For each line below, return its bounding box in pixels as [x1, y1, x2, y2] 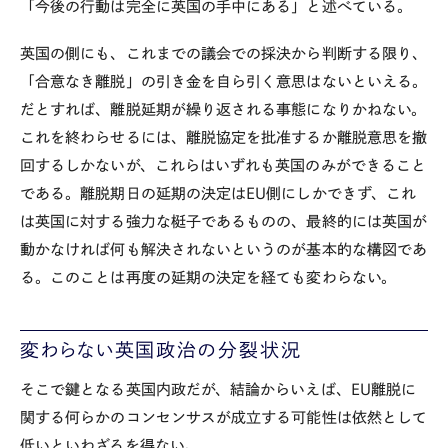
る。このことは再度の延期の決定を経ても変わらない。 [20, 269, 396, 285]
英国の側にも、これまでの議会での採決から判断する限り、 [20, 45, 428, 61]
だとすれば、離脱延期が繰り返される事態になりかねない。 [20, 101, 427, 117]
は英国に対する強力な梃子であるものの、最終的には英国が [20, 213, 428, 229]
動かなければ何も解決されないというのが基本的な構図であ [20, 241, 428, 257]
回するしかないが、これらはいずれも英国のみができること [20, 157, 427, 173]
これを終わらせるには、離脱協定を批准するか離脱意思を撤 [20, 129, 428, 145]
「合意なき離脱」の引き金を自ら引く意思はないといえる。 [20, 73, 428, 89]
